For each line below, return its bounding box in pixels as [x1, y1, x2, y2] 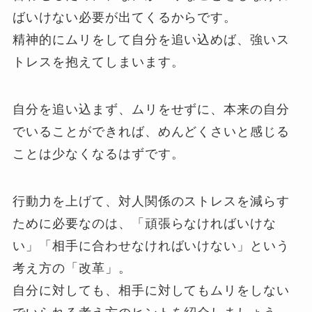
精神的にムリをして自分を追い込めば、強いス [13, 33, 290, 47]
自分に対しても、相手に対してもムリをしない [13, 283, 290, 297]
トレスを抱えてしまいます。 [13, 55, 185, 70]
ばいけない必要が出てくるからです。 [13, 10, 237, 25]
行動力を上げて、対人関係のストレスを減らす [13, 194, 290, 208]
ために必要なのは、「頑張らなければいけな [13, 216, 277, 231]
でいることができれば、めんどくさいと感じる [13, 124, 290, 139]
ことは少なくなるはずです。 [13, 146, 185, 161]
